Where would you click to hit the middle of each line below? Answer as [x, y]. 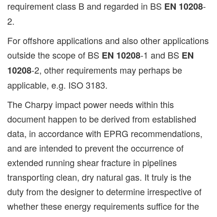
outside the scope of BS [54, 55]
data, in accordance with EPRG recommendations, [105, 133]
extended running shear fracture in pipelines [92, 163]
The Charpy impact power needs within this [91, 104]
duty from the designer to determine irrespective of [104, 192]
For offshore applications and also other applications [108, 40]
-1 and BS [161, 55]
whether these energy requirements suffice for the [103, 206]
